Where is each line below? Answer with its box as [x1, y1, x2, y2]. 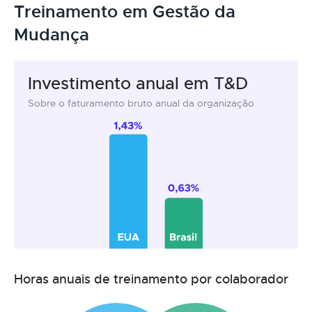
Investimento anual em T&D [28, 72, 248, 94]
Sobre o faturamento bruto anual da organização [28, 96, 254, 109]
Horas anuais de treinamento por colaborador [14, 271, 288, 287]
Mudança [14, 24, 89, 45]
